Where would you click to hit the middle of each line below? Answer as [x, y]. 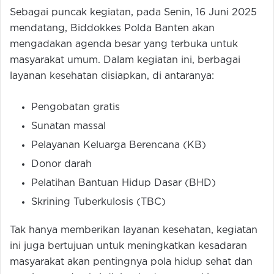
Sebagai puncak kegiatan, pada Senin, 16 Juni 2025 [133, 12]
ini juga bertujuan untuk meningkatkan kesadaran [128, 246]
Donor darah [61, 164]
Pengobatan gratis [76, 107]
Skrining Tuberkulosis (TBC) [98, 202]
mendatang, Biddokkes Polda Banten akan [112, 28]
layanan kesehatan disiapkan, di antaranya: [112, 76]
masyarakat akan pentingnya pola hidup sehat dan [131, 262]
